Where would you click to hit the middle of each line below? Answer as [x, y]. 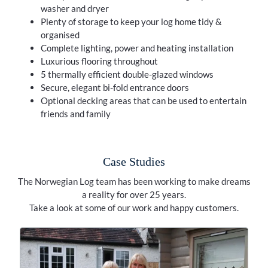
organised [60, 34]
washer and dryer [74, 8]
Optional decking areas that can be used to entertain [143, 100]
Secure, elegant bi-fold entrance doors [115, 87]
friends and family [75, 113]
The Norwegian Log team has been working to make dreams [134, 181]
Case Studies [134, 162]
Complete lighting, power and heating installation [137, 48]
